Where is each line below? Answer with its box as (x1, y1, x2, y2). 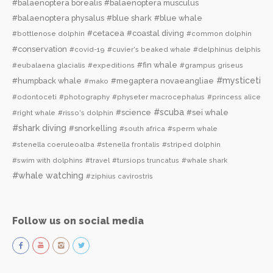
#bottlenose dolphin (12, 29, 85, 38)
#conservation (12, 44, 67, 54)
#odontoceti (12, 92, 57, 101)
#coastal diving (127, 28, 184, 38)
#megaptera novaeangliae (111, 76, 214, 85)
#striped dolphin (162, 140, 221, 149)
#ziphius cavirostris (86, 171, 153, 180)
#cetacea (87, 28, 124, 38)
